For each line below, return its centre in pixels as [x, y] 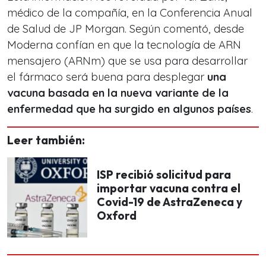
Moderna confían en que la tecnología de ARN [124, 45]
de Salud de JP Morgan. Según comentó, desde [126, 29]
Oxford [117, 215]
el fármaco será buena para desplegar [107, 77]
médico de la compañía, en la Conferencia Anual [130, 13]
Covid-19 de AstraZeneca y [170, 202]
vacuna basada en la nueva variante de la [118, 93]
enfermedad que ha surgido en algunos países [129, 109]
